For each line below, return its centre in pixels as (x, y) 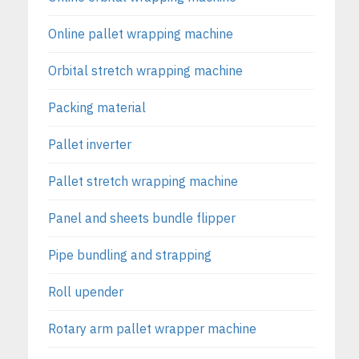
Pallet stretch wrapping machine (143, 182)
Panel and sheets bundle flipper (142, 218)
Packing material (97, 108)
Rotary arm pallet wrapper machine (152, 329)
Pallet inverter (90, 145)
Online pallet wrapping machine (141, 34)
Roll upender (86, 292)
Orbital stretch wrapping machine (145, 71)
